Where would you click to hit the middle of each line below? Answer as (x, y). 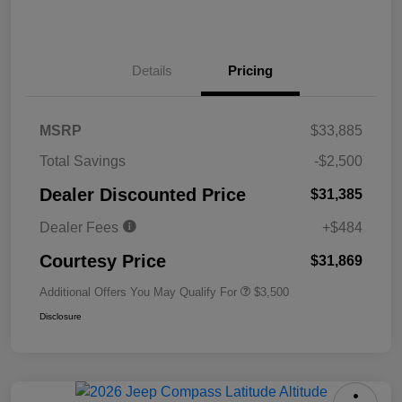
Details (152, 71)
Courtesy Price (103, 262)
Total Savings (83, 162)
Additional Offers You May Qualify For (138, 293)
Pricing (250, 71)
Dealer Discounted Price (143, 195)
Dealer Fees (81, 228)
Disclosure (61, 317)
